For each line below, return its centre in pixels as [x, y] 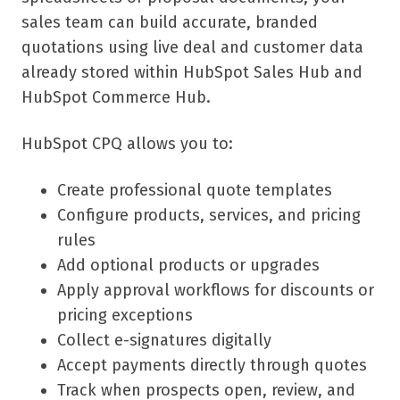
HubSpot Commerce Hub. [116, 98]
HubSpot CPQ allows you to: [127, 144]
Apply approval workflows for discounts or [216, 291]
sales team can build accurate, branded [170, 23]
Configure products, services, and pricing [209, 216]
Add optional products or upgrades [188, 266]
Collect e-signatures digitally [164, 341]
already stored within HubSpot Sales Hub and [192, 73]
